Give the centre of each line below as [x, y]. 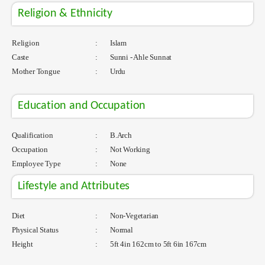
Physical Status [35, 230]
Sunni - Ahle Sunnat [140, 57]
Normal [121, 230]
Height [22, 244]
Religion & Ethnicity [65, 13]
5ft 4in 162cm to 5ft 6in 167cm [157, 244]
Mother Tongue [36, 71]
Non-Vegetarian [134, 215]
